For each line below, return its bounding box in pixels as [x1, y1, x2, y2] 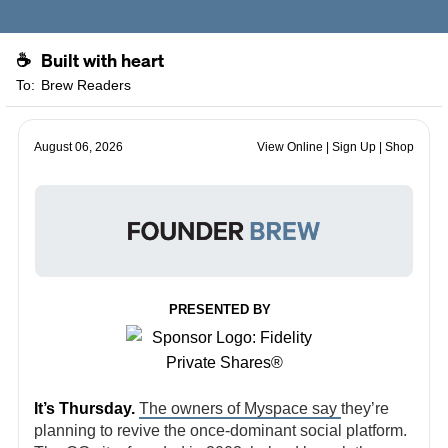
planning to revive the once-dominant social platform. [34, 422, 407, 439]
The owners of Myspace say [139, 400, 341, 417]
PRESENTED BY [169, 302, 271, 317]
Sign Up [332, 140, 376, 154]
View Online [257, 140, 323, 154]
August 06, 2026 [34, 140, 123, 154]
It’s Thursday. [34, 400, 135, 417]
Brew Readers [41, 78, 131, 93]
